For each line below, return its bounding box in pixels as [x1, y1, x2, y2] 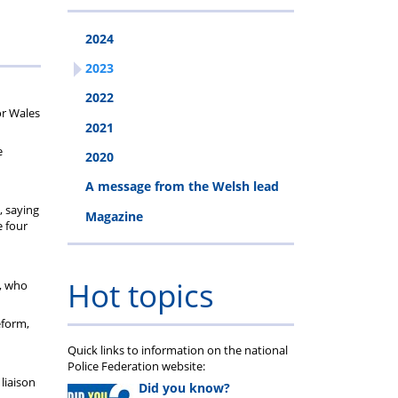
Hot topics [68, 274, 214, 317]
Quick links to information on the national [68, 341, 288, 358]
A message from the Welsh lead [85, 178, 279, 195]
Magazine [85, 207, 143, 225]
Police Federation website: [68, 357, 205, 374]
